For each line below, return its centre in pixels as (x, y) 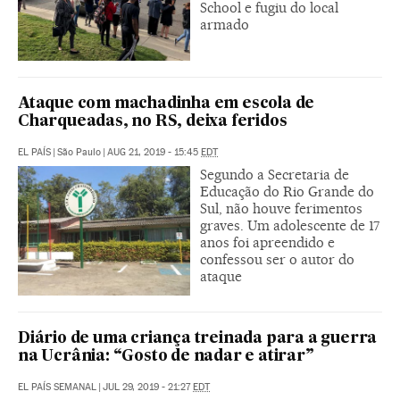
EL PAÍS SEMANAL (57, 387)
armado (225, 25)
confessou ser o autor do (277, 260)
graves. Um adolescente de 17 (290, 226)
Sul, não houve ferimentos (281, 209)
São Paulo (79, 153)
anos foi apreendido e (267, 243)
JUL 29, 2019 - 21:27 (148, 387)
